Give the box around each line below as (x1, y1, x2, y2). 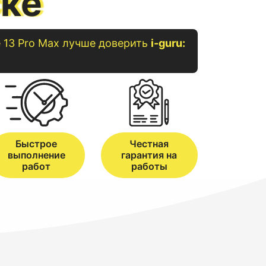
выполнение (7, 149, 65, 161)
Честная (129, 138, 169, 150)
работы (131, 160, 167, 172)
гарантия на (121, 149, 177, 161)
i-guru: (150, 37, 185, 49)
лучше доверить (59, 37, 151, 49)
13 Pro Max (3, 37, 59, 49)
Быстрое (15, 138, 57, 150)
